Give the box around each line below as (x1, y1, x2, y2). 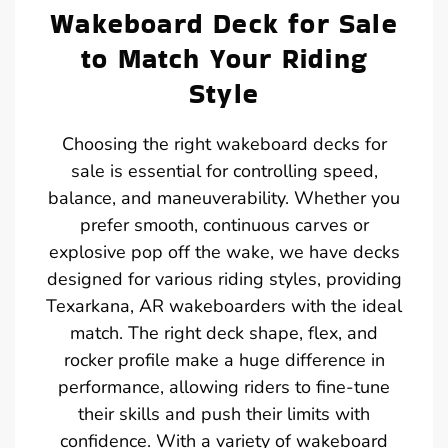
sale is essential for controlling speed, (70, 158, 378, 183)
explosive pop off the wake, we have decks (48, 239, 400, 264)
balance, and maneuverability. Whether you (48, 185, 400, 210)
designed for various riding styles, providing (46, 266, 402, 291)
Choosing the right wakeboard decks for (61, 131, 387, 156)
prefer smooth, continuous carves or (79, 212, 369, 237)
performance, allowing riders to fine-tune (58, 374, 390, 399)
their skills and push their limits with (78, 401, 370, 426)
